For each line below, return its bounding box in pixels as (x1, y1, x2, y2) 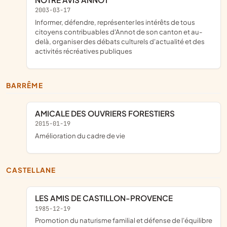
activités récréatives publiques (35, 46, 132, 55)
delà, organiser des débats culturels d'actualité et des (35, 36, 205, 46)
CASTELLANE (12, 166, 56, 175)
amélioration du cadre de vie (40, 131, 125, 140)
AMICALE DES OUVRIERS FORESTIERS (41, 108, 175, 119)
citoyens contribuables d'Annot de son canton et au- (35, 27, 203, 36)
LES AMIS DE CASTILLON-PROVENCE (39, 193, 173, 203)
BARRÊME (11, 81, 43, 90)
